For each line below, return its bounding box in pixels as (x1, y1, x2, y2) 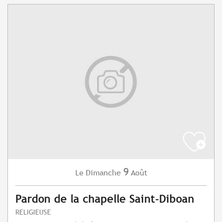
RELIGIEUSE (15, 208, 51, 217)
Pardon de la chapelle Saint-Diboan (15, 193, 194, 206)
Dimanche (85, 168, 121, 178)
